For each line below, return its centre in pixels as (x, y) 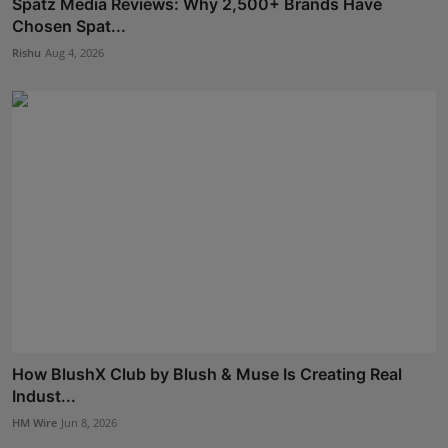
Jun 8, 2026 (89, 423)
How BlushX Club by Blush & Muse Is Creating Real (207, 374)
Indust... (44, 396)
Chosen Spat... (69, 25)
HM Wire (34, 423)
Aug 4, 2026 (74, 52)
